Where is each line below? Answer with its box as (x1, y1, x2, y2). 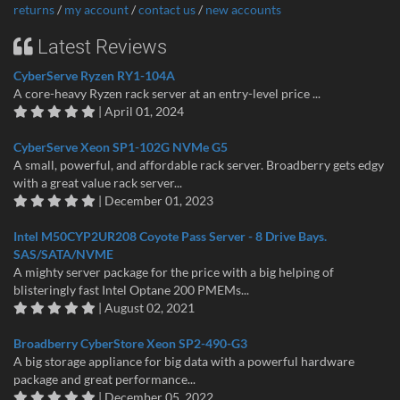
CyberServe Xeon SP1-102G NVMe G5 (13, 139, 228, 155)
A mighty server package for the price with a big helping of (13, 264, 334, 280)
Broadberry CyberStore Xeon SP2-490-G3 (13, 336, 247, 352)
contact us (138, 2, 196, 18)
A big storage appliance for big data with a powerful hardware (13, 354, 354, 370)
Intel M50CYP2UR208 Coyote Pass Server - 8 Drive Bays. (13, 229, 327, 245)
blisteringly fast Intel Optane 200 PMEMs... (13, 282, 249, 298)
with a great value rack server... (13, 175, 182, 191)
